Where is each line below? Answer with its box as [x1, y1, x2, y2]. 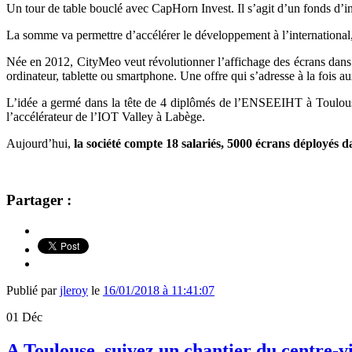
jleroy [60, 284, 88, 298]
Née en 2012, [6, 54, 77, 68]
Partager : [6, 192, 71, 209]
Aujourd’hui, [6, 136, 74, 150]
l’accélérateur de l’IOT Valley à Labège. [6, 109, 205, 123]
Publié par [6, 284, 60, 298]
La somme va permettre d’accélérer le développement [6, 27, 273, 42]
